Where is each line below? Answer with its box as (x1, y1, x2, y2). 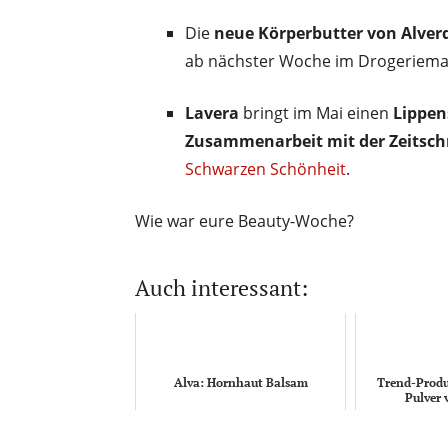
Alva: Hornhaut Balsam (173, 374, 308, 390)
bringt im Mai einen (239, 101, 393, 124)
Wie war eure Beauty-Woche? (135, 209, 354, 232)
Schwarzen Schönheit (185, 157, 346, 180)
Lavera (185, 101, 239, 124)
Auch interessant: (135, 272, 308, 302)
